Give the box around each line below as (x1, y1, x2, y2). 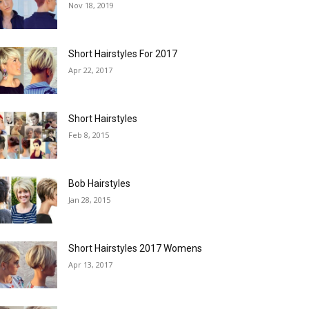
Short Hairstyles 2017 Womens (68, 243, 203, 255)
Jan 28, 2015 (68, 195, 111, 206)
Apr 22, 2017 (68, 65, 113, 76)
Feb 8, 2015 (68, 130, 110, 141)
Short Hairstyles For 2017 (68, 48, 178, 60)
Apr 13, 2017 (68, 259, 113, 270)
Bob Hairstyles (68, 178, 131, 190)
